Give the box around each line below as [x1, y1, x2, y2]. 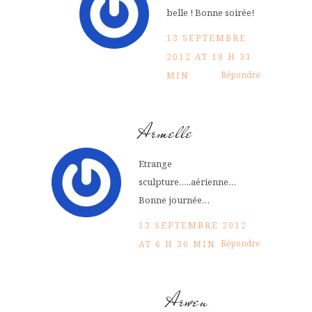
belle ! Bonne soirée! [166, 6, 254, 19]
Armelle [139, 118, 193, 147]
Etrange [139, 157, 172, 170]
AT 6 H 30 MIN [139, 237, 215, 250]
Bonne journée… [139, 193, 210, 206]
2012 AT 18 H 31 [166, 50, 252, 63]
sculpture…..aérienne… [139, 175, 236, 188]
